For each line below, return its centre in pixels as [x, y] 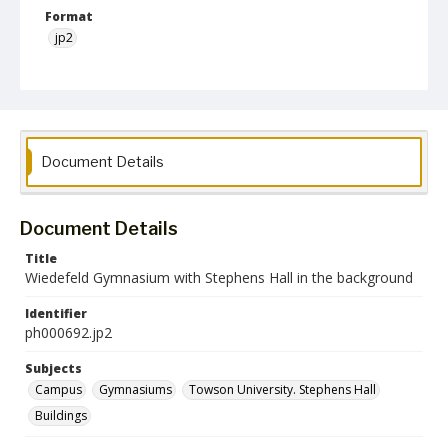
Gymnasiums [135, 389]
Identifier [56, 313]
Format [69, 16]
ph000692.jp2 [68, 332]
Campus [58, 389]
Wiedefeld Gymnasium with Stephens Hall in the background [219, 277]
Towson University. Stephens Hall [282, 389]
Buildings [61, 415]
